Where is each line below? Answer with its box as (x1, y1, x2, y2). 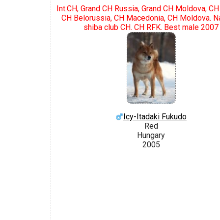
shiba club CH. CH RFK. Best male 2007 (83, 22, 219, 32)
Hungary (137, 130, 165, 140)
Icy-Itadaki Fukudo (123, 111, 187, 121)
